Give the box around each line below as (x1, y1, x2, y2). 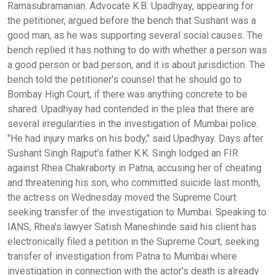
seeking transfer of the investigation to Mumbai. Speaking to (7, 206, 266, 218)
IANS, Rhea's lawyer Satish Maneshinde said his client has (7, 220, 257, 233)
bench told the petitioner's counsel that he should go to (7, 73, 242, 85)
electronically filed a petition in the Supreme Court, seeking (7, 235, 259, 247)
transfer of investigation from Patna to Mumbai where (7, 250, 237, 262)
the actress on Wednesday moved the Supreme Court (7, 191, 236, 203)
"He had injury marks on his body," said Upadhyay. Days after (7, 132, 263, 144)
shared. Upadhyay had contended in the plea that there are (7, 103, 254, 115)
